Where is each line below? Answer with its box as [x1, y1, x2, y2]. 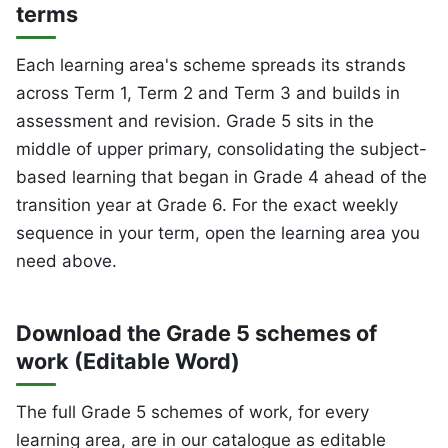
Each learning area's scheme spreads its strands [16, 55, 406, 76]
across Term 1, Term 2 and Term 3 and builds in [16, 83, 400, 104]
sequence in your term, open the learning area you [16, 223, 420, 244]
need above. [16, 251, 117, 272]
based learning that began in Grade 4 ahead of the [16, 167, 427, 188]
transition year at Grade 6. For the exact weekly [16, 195, 398, 216]
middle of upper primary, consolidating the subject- [16, 139, 427, 160]
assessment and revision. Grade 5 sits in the [16, 111, 374, 132]
